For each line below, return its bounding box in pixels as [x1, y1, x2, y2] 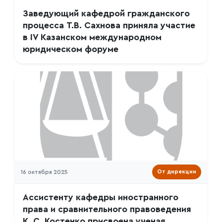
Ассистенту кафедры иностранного [23, 193, 178, 202]
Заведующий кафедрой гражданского [23, 9, 190, 18]
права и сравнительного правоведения [23, 205, 191, 214]
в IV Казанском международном [23, 33, 162, 42]
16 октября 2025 [21, 169, 68, 175]
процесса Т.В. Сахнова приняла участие [23, 21, 195, 30]
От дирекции [157, 169, 196, 174]
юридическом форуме [23, 45, 118, 54]
